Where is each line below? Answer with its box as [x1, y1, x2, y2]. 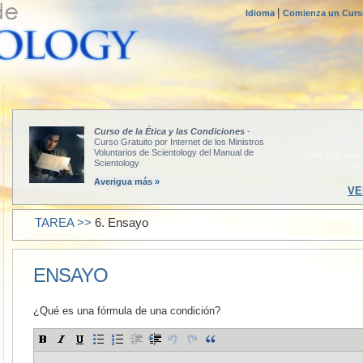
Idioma [246, 8, 277, 18]
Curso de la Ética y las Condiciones [94, 126, 245, 136]
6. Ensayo [95, 216, 148, 229]
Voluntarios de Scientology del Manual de [94, 147, 254, 157]
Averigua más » [94, 177, 160, 186]
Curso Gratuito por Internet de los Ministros [94, 137, 264, 147]
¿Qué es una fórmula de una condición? [33, 305, 220, 318]
